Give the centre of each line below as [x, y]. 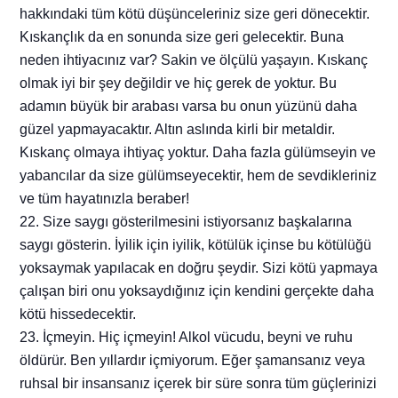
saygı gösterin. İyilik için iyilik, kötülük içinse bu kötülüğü [196, 245]
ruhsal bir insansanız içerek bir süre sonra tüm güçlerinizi [199, 384]
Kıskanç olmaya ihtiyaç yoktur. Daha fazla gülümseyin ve [198, 153]
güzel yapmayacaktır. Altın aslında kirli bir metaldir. [178, 130]
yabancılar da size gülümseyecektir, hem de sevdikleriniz [199, 176]
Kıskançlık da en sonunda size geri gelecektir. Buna [182, 37]
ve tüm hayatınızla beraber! [105, 199]
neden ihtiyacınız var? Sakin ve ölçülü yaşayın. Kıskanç [194, 60]
